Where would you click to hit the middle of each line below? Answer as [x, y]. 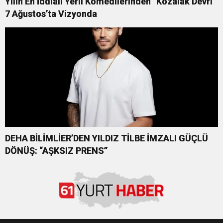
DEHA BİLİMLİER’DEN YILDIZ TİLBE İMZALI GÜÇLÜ [107, 138]
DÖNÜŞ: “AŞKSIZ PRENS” [56, 151]
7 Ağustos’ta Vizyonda [51, 14]
